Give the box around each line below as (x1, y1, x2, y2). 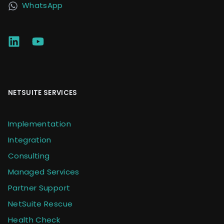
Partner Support (8, 182, 70, 193)
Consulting (8, 150, 50, 161)
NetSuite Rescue (8, 198, 73, 209)
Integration (8, 134, 51, 145)
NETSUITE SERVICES (8, 87, 77, 97)
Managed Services (8, 166, 79, 177)
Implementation (8, 118, 71, 129)
